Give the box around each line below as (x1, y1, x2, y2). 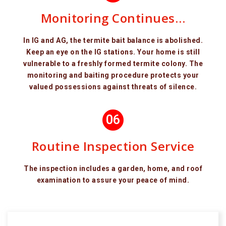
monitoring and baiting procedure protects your (27, 71, 199, 79)
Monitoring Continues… (40, 9, 186, 26)
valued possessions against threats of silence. (29, 82, 197, 91)
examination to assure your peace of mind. (36, 176, 190, 184)
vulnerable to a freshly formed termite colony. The (23, 59, 203, 68)
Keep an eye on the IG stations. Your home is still (26, 47, 200, 56)
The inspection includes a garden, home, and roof (24, 164, 202, 173)
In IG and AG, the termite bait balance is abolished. (23, 36, 203, 44)
